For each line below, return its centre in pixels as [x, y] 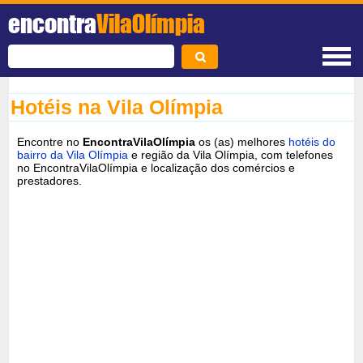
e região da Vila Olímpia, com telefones [231, 154]
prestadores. [50, 180]
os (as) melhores [242, 141]
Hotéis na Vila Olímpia [117, 107]
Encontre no [50, 141]
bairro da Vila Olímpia [73, 154]
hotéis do [312, 141]
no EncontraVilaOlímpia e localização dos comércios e [156, 167]
